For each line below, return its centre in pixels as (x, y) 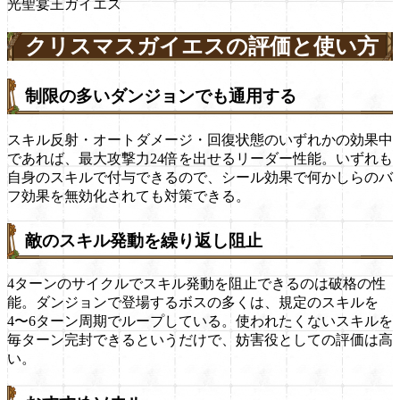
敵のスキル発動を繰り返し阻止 (144, 240)
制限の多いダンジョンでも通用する (161, 96)
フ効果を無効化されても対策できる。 (129, 196)
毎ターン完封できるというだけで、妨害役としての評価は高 (200, 340)
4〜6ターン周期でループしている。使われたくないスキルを (200, 321)
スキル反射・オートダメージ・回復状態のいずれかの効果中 (200, 139)
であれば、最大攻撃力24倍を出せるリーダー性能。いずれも (200, 158)
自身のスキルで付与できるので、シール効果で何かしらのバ (200, 177)
